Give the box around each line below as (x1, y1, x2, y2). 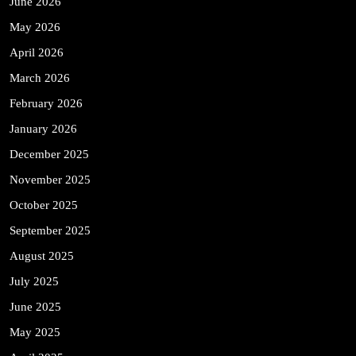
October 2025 (10, 198, 78, 211)
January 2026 (10, 122, 77, 135)
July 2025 (10, 274, 59, 288)
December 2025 (10, 147, 89, 161)
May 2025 (10, 325, 60, 339)
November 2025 (10, 172, 91, 186)
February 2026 (10, 96, 83, 110)
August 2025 (10, 249, 74, 262)
